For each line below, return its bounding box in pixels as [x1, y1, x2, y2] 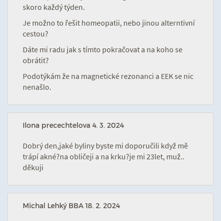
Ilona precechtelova [23, 121, 92, 129]
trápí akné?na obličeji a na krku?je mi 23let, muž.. [23, 151, 184, 161]
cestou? [23, 29, 48, 38]
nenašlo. [23, 82, 51, 92]
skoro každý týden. [23, 2, 85, 12]
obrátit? [23, 55, 49, 65]
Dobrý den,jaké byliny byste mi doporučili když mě [23, 141, 188, 150]
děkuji [23, 162, 43, 172]
